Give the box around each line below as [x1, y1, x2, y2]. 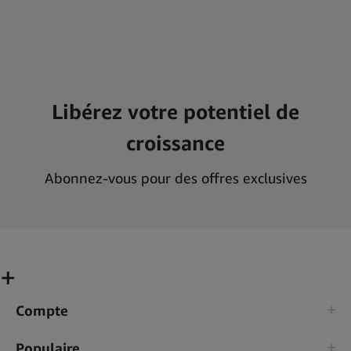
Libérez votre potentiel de [52, 99, 299, 124]
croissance [126, 130, 225, 155]
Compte [16, 301, 68, 319]
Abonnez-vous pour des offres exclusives [44, 168, 307, 186]
